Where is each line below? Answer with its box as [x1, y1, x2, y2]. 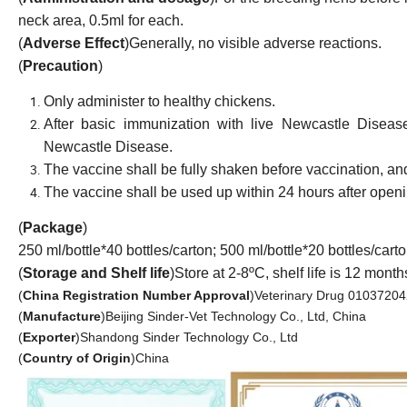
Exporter [23, 329, 75, 344]
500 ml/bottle [216, 242, 303, 258]
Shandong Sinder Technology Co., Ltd [80, 329, 298, 344]
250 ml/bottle [18, 242, 101, 258]
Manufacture [23, 308, 101, 323]
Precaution [23, 57, 98, 74]
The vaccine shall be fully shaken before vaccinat [44, 161, 360, 177]
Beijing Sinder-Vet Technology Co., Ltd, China [105, 308, 366, 323]
